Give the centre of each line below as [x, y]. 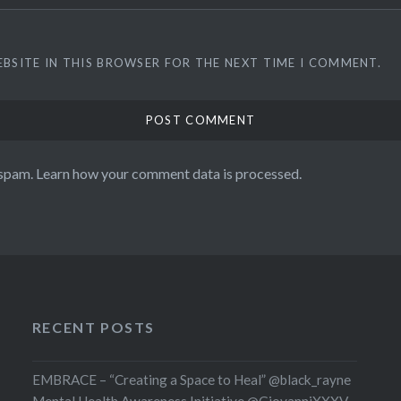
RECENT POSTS [94, 327]
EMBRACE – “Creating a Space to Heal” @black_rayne [191, 379]
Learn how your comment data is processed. [169, 173]
